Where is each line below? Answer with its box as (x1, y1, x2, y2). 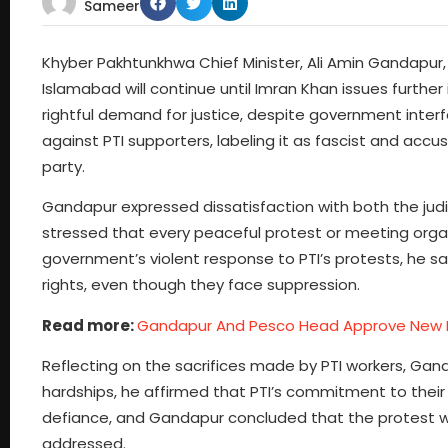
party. (42, 156, 85, 177)
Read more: (42, 314, 137, 336)
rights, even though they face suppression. (42, 274, 360, 296)
